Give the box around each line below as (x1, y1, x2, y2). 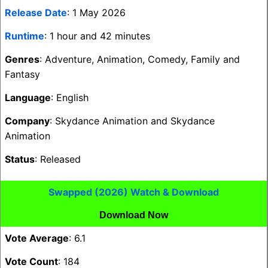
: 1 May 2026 (67, 7, 126, 19)
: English (51, 92, 89, 103)
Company (5, 115, 50, 127)
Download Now (99, 210, 168, 220)
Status (5, 153, 35, 165)
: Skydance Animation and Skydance (50, 115, 215, 127)
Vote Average (5, 232, 69, 244)
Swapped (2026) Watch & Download (48, 186, 219, 198)
